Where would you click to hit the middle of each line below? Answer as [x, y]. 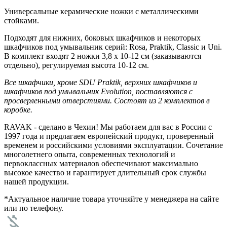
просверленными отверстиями [57, 100]
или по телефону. [34, 208]
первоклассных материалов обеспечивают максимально [101, 163]
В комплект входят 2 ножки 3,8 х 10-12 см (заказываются [103, 56]
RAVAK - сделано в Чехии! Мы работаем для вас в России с [108, 127]
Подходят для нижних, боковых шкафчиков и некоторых [102, 37]
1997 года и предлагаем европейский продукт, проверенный [109, 136]
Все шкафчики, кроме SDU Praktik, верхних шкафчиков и [101, 82]
